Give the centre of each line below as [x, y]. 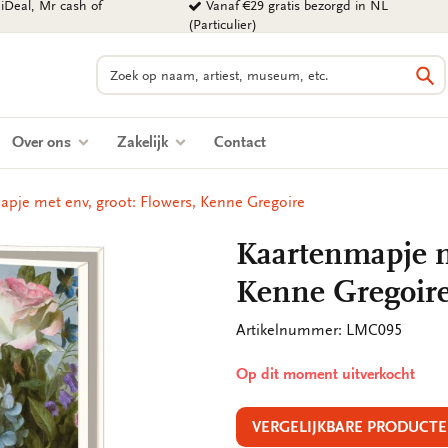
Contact [240, 142]
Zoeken [120, 65]
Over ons [43, 142]
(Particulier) [223, 25]
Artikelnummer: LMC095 [319, 330]
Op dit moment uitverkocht [325, 374]
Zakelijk [144, 142]
